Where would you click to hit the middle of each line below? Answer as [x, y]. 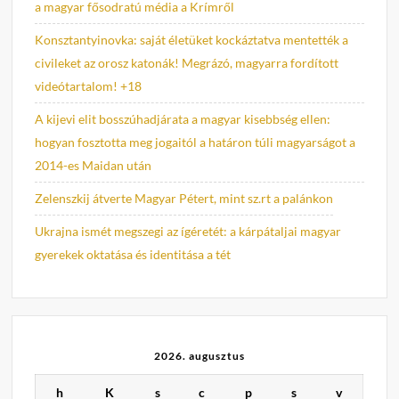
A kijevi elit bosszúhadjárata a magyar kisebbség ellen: [183, 119]
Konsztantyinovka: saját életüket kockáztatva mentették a [192, 40]
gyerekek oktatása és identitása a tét [133, 255]
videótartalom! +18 [89, 86]
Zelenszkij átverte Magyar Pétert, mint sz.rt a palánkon [184, 199]
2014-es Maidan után [94, 166]
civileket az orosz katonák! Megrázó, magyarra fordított [187, 63]
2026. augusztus [199, 355]
